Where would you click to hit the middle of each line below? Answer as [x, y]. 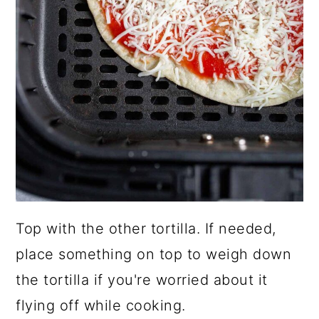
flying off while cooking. [101, 306]
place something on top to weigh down [154, 255]
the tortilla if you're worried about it [142, 280]
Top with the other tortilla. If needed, [146, 229]
